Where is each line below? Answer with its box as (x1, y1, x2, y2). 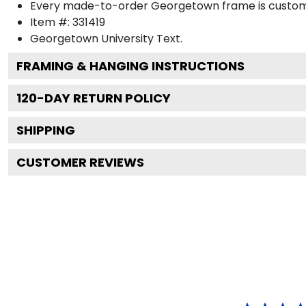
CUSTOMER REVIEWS (16, 153, 144, 171)
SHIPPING (16, 121, 75, 139)
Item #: (30, 14, 72, 30)
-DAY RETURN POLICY (37, 89, 171, 107)
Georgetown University (30, 30, 154, 46)
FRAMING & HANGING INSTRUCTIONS (16, 57, 245, 74)
